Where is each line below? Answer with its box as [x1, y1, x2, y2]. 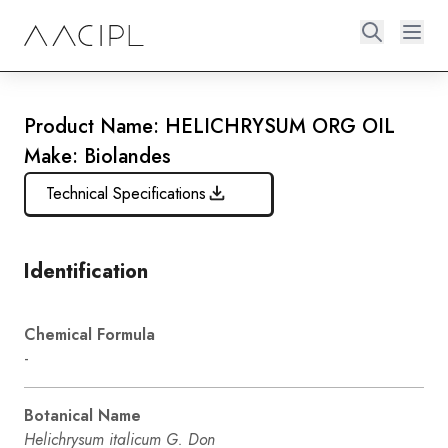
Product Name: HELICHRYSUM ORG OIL [24, 112, 395, 141]
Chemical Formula [24, 322, 155, 346]
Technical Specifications [45, 181, 206, 205]
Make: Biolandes [24, 142, 171, 171]
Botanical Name [24, 403, 141, 427]
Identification [24, 256, 148, 286]
